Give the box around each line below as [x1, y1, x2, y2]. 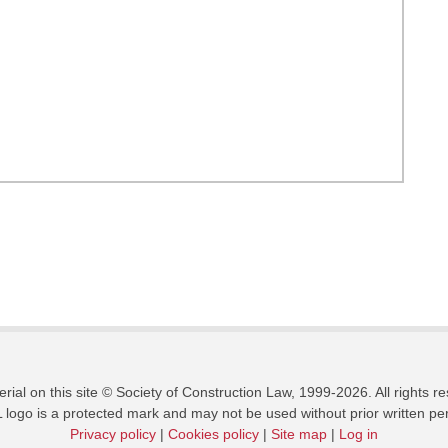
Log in [339, 426, 378, 442]
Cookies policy [168, 426, 259, 442]
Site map [271, 426, 327, 442]
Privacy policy [70, 426, 156, 442]
